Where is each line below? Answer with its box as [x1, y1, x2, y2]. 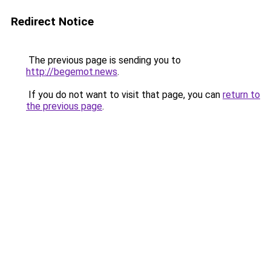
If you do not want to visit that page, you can [26, 89, 223, 100]
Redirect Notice [11, 15, 94, 28]
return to [223, 89, 260, 100]
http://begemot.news [26, 66, 117, 77]
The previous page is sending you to [26, 54, 181, 66]
